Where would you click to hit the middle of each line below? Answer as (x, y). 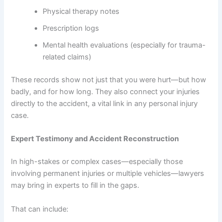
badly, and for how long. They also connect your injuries (106, 92)
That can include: (40, 209)
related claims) (67, 57)
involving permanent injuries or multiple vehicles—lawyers (108, 174)
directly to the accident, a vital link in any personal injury (105, 104)
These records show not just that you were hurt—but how (109, 80)
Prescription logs (71, 28)
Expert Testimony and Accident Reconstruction (95, 139)
